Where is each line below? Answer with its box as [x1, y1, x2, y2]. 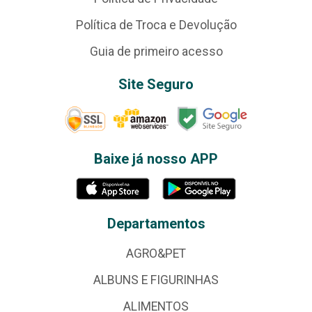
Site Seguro [118, 75, 194, 93]
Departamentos [107, 214, 205, 232]
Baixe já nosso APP [94, 150, 218, 167]
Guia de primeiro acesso [89, 44, 223, 58]
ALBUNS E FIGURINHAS [93, 272, 219, 287]
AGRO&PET [126, 246, 186, 260]
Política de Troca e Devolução [75, 17, 237, 32]
